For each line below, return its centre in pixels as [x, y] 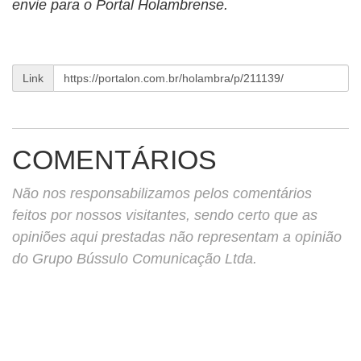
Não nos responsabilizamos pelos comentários [162, 193]
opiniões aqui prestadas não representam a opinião [177, 237]
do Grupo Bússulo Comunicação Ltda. [135, 259]
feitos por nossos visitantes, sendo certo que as [165, 215]
